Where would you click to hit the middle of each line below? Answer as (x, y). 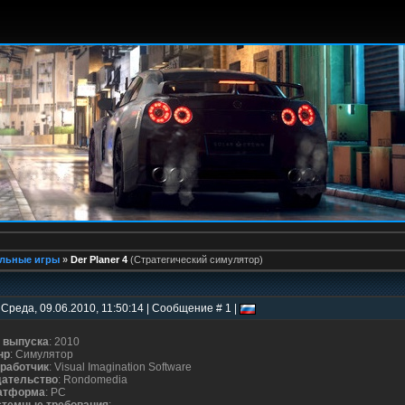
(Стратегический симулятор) (197, 259)
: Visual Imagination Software (120, 367)
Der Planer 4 (99, 259)
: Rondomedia (93, 380)
